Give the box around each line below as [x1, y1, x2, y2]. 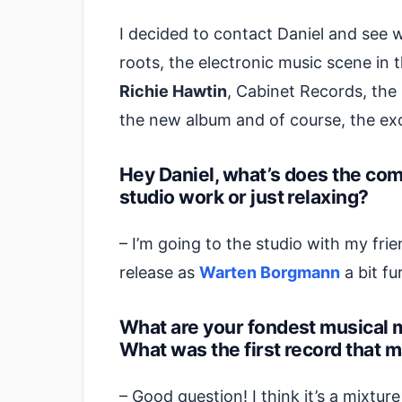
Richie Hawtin [119, 81, 227, 100]
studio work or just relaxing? [119, 185, 369, 208]
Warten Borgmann [199, 262, 340, 282]
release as [119, 262, 199, 282]
